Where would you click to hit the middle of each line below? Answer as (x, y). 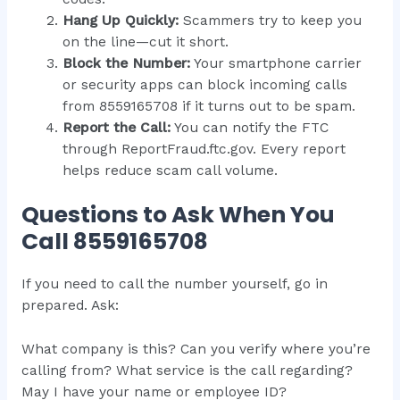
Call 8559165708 (114, 242)
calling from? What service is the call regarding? (187, 370)
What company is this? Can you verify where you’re (196, 349)
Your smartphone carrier (276, 63)
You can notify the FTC (250, 127)
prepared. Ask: (70, 306)
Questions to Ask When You (178, 215)
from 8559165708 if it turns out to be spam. (209, 106)
